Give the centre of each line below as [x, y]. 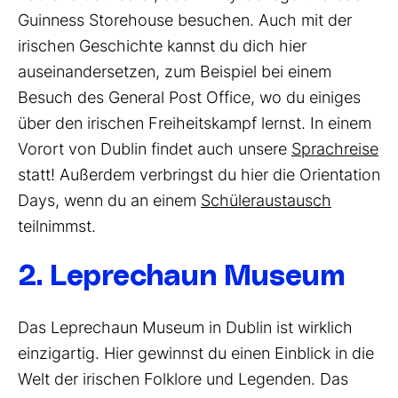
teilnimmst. [57, 226]
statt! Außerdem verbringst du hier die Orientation [199, 174]
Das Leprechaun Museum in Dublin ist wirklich [185, 327]
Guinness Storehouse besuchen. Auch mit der [185, 20]
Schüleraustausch [266, 200]
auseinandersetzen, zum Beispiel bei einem [175, 71]
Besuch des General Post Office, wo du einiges [189, 97]
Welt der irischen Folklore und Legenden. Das [183, 378]
